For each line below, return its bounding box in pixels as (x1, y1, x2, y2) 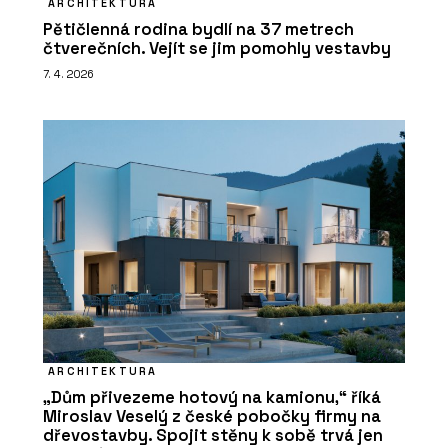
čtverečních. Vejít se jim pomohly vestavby (43, 37, 391, 59)
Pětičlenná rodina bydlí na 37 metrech (43, 18, 354, 40)
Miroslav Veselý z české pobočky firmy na (43, 405, 381, 427)
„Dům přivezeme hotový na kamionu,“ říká (43, 386, 381, 408)
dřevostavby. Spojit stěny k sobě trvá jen (43, 424, 383, 446)
